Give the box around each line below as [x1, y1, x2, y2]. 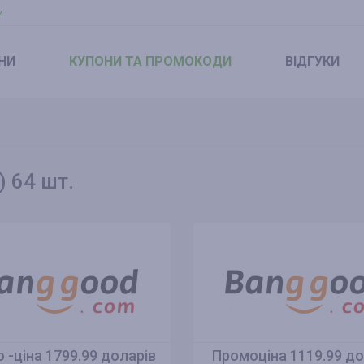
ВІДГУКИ [285, 54, 340, 69]
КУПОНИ [69, 54, 122, 69]
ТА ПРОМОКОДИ [122, 54, 232, 69]
